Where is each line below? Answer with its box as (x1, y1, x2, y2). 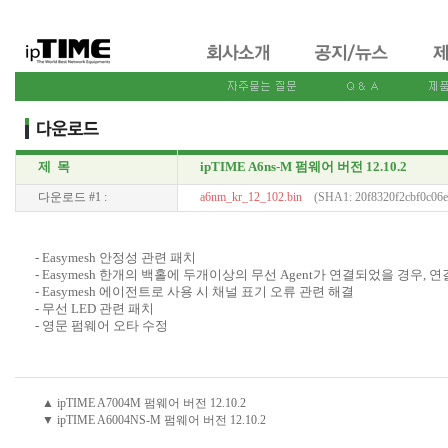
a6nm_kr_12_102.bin (199, 190, 302, 204)
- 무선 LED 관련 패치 (34, 301, 154, 316)
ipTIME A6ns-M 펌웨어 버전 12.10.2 (199, 159, 407, 174)
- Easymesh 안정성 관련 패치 (34, 250, 196, 265)
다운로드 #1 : (37, 190, 107, 204)
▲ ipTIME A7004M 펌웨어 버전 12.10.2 (41, 396, 246, 410)
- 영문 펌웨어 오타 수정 (34, 318, 168, 333)
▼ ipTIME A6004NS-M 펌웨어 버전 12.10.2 (41, 413, 266, 427)
